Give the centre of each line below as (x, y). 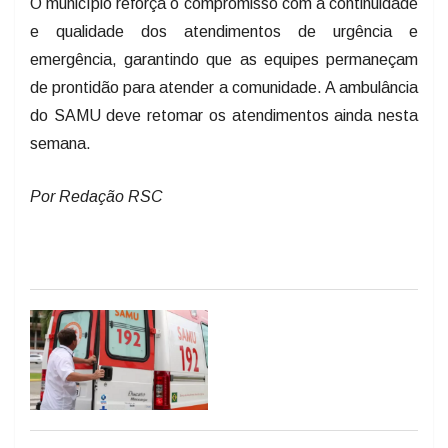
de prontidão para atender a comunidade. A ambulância (224, 86)
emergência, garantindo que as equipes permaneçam (224, 58)
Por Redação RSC (96, 195)
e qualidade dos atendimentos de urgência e (224, 30)
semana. (60, 142)
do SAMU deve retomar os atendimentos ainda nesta (224, 114)
